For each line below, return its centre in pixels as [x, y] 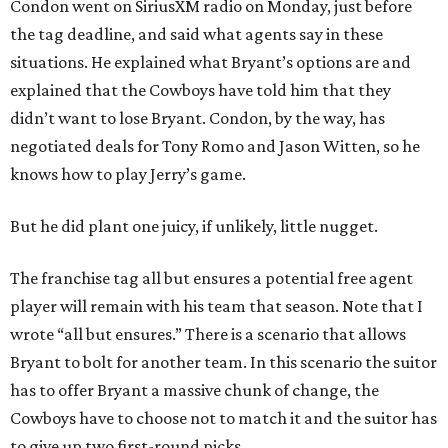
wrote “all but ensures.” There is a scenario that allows [208, 334]
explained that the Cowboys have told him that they [200, 90]
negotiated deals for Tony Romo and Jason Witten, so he [215, 146]
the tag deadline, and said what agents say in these [196, 34]
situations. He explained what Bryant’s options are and [210, 62]
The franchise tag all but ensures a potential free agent [211, 278]
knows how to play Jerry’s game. [128, 174]
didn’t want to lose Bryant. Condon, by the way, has [197, 118]
